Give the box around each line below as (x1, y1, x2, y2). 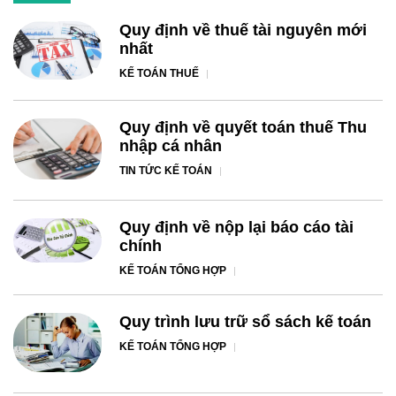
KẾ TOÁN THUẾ (119, 66, 199, 80)
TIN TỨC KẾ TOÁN (119, 164, 212, 178)
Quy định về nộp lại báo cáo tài (119, 218, 354, 237)
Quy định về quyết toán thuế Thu (119, 118, 367, 137)
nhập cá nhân (119, 137, 222, 156)
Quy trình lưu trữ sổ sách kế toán (119, 313, 371, 331)
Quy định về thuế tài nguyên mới (119, 20, 367, 39)
